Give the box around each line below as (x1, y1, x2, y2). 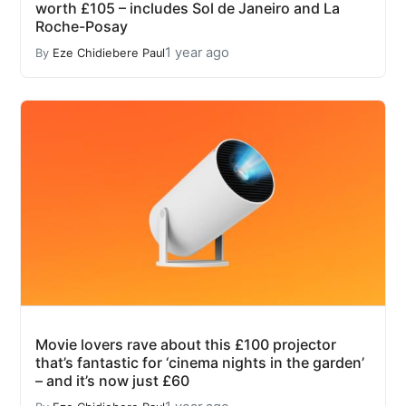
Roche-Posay (35, 17, 128, 36)
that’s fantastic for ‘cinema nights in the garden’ (35, 353, 364, 372)
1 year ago (165, 44, 229, 62)
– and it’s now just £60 (35, 372, 189, 391)
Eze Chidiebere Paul (53, 45, 165, 60)
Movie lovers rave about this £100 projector (35, 335, 336, 354)
